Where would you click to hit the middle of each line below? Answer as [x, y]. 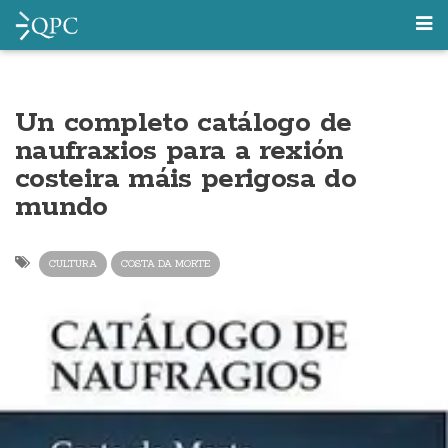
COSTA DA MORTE [165, 263]
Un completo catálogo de [183, 123]
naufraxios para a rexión [179, 151]
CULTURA [73, 263]
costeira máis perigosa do [185, 179]
